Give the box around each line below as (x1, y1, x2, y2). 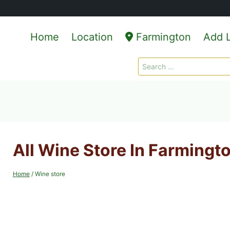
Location (71, 31, 113, 43)
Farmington (133, 31, 191, 43)
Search (138, 59, 162, 67)
